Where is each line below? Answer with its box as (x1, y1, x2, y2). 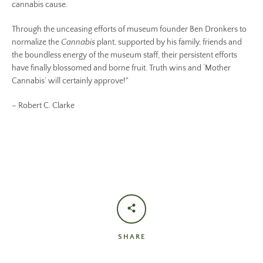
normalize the (12, 38, 61, 47)
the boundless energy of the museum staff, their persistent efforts (12, 50, 237, 60)
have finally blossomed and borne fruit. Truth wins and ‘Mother (12, 63, 231, 73)
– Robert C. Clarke (12, 101, 75, 110)
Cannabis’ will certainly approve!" (12, 76, 129, 86)
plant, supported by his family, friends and (95, 38, 242, 47)
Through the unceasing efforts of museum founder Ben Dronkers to (12, 25, 247, 34)
